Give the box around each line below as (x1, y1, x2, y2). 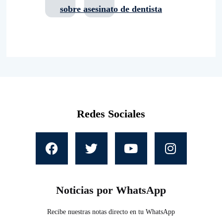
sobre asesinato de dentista (60, 3, 162, 14)
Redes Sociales (77, 107, 145, 120)
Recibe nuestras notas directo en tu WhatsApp (47, 208, 175, 216)
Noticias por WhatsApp (56, 183, 166, 196)
